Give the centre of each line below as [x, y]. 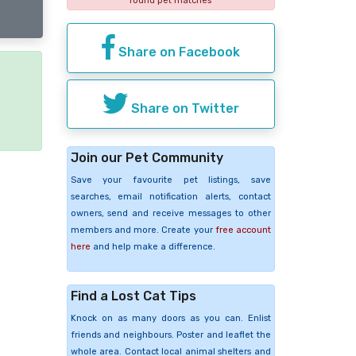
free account [243, 230]
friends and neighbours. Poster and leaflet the [170, 335]
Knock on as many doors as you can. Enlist [170, 319]
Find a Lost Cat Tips [133, 296]
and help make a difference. [153, 247]
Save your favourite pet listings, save [170, 180]
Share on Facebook [177, 52]
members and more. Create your [143, 230]
